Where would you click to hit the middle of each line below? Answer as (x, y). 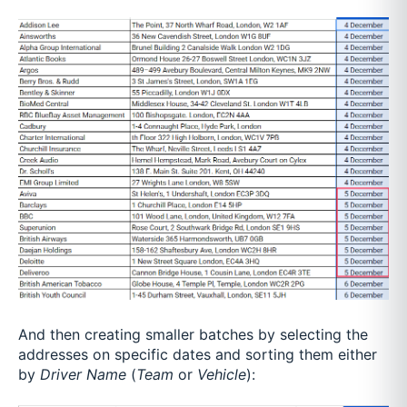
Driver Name (85, 375)
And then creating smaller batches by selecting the (193, 335)
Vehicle (222, 375)
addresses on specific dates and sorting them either (198, 355)
